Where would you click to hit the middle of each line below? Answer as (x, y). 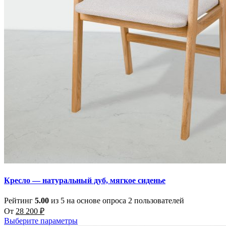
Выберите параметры (41, 220)
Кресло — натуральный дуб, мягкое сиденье (85, 181)
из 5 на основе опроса (89, 200)
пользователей (158, 200)
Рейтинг (19, 200)
